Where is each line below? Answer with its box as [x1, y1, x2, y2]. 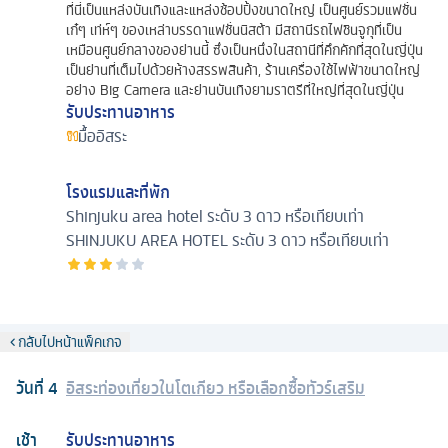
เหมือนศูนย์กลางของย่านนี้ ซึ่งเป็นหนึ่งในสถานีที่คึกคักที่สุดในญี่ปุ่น [66, 38, 423, 61]
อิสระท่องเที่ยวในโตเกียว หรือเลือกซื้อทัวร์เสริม [66, 374, 365, 401]
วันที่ [16, 374, 48, 401]
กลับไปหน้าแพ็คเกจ [18, 330, 122, 353]
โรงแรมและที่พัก [66, 178, 170, 205]
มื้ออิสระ [78, 122, 127, 149]
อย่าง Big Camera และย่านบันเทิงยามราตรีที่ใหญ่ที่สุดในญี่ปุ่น [66, 78, 404, 101]
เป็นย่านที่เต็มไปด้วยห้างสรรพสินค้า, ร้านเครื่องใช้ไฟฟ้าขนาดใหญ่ [66, 58, 420, 81]
